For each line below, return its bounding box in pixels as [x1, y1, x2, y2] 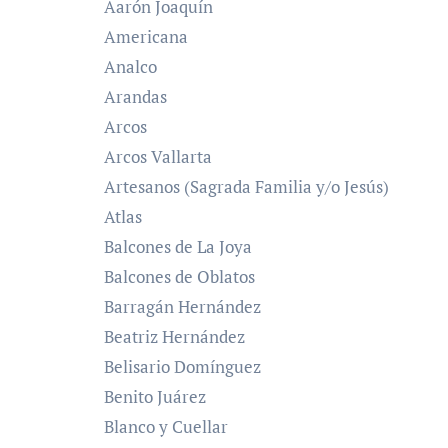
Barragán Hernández [104, 294, 261, 318]
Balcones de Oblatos [104, 264, 255, 288]
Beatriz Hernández [104, 324, 245, 348]
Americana [104, 24, 188, 48]
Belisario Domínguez [104, 354, 261, 378]
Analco [104, 54, 157, 78]
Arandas [104, 84, 167, 108]
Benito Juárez [104, 384, 206, 408]
